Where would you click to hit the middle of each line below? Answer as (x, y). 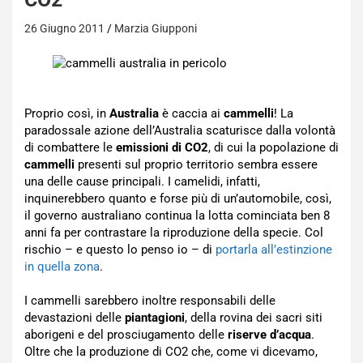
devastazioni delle (75, 318)
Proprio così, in (67, 113)
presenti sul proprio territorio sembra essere (196, 164)
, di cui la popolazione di (273, 147)
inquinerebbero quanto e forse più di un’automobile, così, (178, 199)
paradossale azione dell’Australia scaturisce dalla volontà (180, 130)
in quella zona (62, 267)
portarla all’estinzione (274, 250)
